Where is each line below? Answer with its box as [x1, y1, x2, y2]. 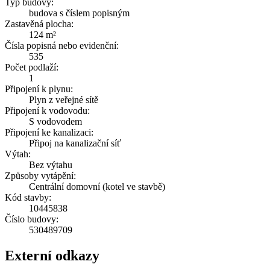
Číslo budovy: [5, 214, 58, 225]
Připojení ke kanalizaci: [5, 127, 93, 138]
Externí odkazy [5, 248, 99, 264]
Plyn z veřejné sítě [29, 95, 98, 105]
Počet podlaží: [5, 62, 58, 73]
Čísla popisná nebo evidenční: [5, 40, 119, 51]
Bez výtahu [29, 160, 72, 171]
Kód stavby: [5, 192, 51, 203]
